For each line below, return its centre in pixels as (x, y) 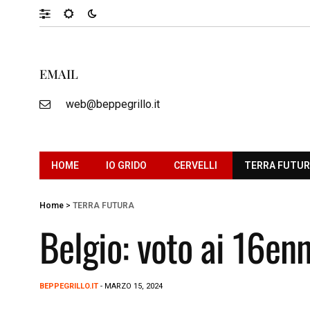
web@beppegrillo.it (112, 104)
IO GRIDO (126, 165)
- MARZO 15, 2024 (130, 286)
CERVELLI (195, 165)
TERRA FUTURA (103, 205)
